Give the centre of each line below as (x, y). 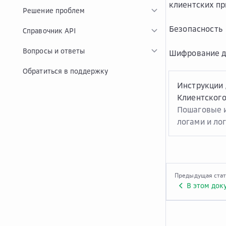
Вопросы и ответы (54, 51)
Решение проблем (54, 10)
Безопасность (196, 29)
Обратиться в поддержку (66, 71)
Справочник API (50, 31)
